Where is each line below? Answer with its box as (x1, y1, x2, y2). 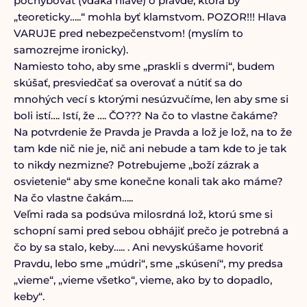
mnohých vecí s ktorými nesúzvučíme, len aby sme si (13, 93, 288, 106)
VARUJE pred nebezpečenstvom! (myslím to (13, 27, 243, 40)
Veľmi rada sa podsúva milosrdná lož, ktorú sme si (13, 208, 273, 221)
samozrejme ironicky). (13, 43, 128, 56)
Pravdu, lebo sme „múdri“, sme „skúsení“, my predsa (13, 257, 283, 270)
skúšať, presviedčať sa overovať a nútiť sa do (13, 76, 243, 89)
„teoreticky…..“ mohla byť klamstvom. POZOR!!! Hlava (13, 10, 286, 23)
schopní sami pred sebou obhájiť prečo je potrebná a (13, 224, 288, 237)
